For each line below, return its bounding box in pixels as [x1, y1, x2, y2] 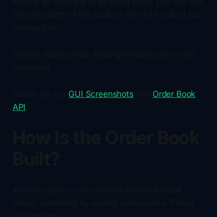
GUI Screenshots [68, 89, 134, 99]
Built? [12, 148, 60, 170]
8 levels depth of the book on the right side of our [12, 9, 201, 19]
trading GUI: [12, 22, 59, 32]
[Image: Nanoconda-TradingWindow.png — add [12, 49, 194, 59]
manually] [12, 62, 50, 72]
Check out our [12, 89, 69, 99]
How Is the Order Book [12, 126, 200, 149]
